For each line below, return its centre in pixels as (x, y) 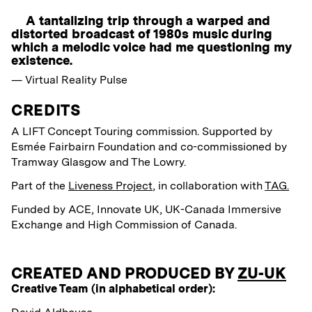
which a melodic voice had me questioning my (151, 47)
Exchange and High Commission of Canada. (124, 225)
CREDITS (46, 110)
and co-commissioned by (223, 147)
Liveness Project (110, 186)
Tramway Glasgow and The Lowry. (101, 162)
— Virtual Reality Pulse (69, 80)
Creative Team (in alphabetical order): (113, 289)
